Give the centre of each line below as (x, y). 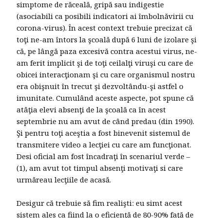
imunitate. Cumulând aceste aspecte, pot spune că (105, 98)
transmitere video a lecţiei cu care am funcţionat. (104, 145)
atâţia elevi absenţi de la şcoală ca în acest (91, 110)
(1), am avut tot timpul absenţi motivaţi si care (100, 168)
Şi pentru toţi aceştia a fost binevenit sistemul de (104, 133)
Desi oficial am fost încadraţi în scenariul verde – (104, 156)
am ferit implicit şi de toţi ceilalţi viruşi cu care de (105, 63)
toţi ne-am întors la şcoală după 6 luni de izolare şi (107, 40)
